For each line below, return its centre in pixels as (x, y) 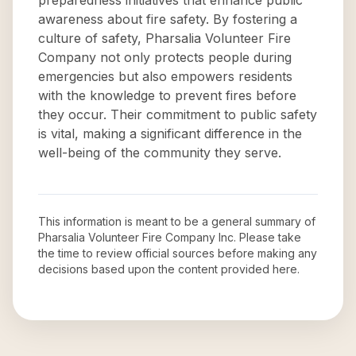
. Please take (267, 237)
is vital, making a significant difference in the (170, 133)
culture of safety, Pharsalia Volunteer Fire (164, 38)
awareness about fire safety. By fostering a (168, 19)
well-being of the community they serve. (160, 153)
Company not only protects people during (165, 57)
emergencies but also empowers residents (165, 76)
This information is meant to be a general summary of (177, 221)
